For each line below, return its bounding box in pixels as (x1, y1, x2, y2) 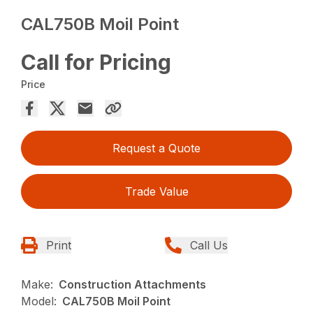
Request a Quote (112, 140, 201, 155)
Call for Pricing (21, 49, 172, 75)
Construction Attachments (59, 277, 207, 291)
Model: (21, 293, 57, 308)
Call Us (190, 238, 228, 252)
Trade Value (124, 184, 189, 198)
